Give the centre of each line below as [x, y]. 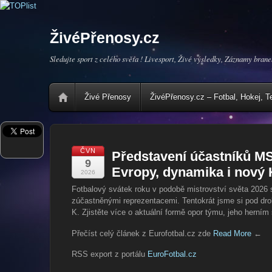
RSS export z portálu [110, 254]
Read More [232, 233]
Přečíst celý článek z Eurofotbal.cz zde [142, 233]
